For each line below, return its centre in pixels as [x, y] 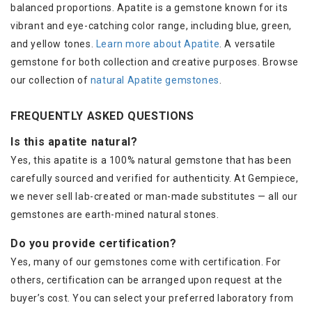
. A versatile [248, 44]
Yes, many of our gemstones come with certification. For [146, 262]
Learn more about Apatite [158, 44]
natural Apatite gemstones [155, 80]
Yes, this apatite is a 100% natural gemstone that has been [151, 160]
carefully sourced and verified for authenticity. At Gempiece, [155, 178]
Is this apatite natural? [74, 141]
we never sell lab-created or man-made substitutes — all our [154, 196]
